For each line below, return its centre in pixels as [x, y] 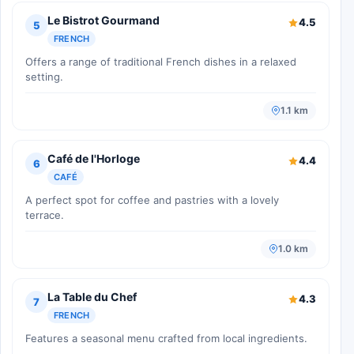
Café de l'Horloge [94, 159]
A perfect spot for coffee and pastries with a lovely [152, 200]
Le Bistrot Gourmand [104, 21]
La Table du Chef [92, 297]
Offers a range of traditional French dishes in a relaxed [161, 62]
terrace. [45, 215]
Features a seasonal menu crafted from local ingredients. [166, 339]
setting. [44, 77]
